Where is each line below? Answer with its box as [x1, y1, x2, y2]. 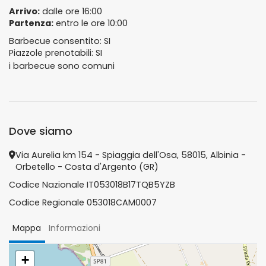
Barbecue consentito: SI [9, 35, 110, 47]
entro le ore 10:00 [53, 17, 128, 29]
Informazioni [49, 222, 101, 234]
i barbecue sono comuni [9, 60, 115, 72]
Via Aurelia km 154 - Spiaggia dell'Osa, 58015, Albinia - [15, 149, 246, 161]
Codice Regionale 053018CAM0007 [9, 197, 157, 208]
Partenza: [9, 17, 53, 29]
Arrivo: [9, 5, 40, 17]
